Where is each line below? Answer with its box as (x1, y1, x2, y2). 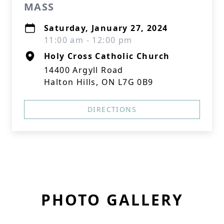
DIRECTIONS (87, 104, 136, 114)
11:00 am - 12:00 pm (44, 34, 132, 45)
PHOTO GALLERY (40, 189, 183, 210)
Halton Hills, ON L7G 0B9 (44, 76, 153, 87)
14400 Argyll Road (44, 64, 123, 75)
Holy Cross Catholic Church (44, 50, 170, 61)
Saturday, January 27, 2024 (44, 22, 168, 33)
